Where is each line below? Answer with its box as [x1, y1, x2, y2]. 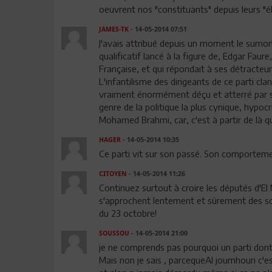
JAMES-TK [98, 25, 129, 33]
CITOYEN [98, 170, 127, 178]
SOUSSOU [98, 229, 129, 237]
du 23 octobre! [98, 208, 157, 219]
